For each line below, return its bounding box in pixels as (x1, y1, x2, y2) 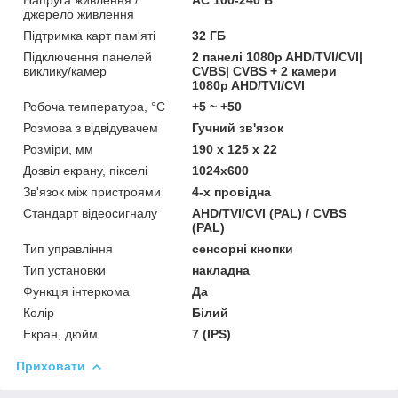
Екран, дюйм (23, 326, 98, 341)
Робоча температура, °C (23, 99, 165, 114)
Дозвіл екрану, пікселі (23, 163, 147, 178)
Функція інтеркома (23, 283, 130, 298)
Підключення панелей (23, 49, 152, 64)
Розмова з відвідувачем (23, 120, 158, 135)
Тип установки (23, 262, 106, 277)
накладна (192, 262, 251, 277)
